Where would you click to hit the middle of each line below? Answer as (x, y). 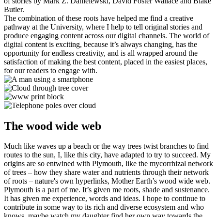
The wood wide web (53, 126)
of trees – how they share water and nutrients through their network (106, 172)
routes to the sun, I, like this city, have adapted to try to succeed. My (107, 155)
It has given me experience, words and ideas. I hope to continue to (105, 199)
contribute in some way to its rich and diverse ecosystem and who (104, 207)
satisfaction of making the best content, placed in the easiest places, (106, 62)
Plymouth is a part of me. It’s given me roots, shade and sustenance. (107, 190)
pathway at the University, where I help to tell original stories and (103, 27)
